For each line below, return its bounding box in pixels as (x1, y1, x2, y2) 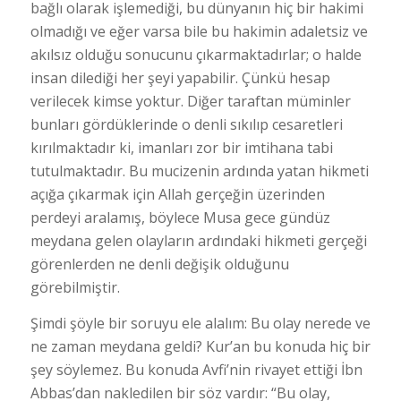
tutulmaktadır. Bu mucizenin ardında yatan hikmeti (30, 161, 369, 182)
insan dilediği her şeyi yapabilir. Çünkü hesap (30, 68, 330, 89)
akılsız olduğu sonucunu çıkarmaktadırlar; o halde (30, 45, 362, 65)
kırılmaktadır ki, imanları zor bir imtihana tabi (30, 138, 333, 158)
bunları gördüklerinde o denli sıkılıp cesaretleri (30, 115, 343, 135)
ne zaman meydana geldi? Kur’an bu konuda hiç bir (30, 336, 371, 356)
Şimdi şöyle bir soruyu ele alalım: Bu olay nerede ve (30, 312, 371, 333)
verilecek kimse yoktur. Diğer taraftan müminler (30, 91, 351, 112)
